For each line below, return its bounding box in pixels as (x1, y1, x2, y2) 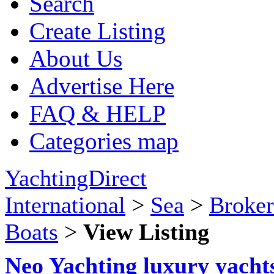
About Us (29, 45, 122, 72)
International (5, 192, 125, 218)
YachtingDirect (5, 165, 147, 191)
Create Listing (29, 18, 166, 44)
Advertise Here (29, 73, 174, 99)
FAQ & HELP (29, 100, 166, 127)
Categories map (29, 128, 179, 154)
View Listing (83, 219, 209, 245)
